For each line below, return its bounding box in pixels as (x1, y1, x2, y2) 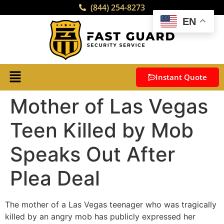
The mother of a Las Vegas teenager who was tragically (5, 199, 216, 210)
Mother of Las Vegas (10, 94, 208, 119)
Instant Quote (155, 72, 207, 82)
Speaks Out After (10, 142, 175, 167)
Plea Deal (10, 166, 100, 191)
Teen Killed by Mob (10, 118, 193, 143)
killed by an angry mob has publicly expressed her (5, 211, 195, 222)
